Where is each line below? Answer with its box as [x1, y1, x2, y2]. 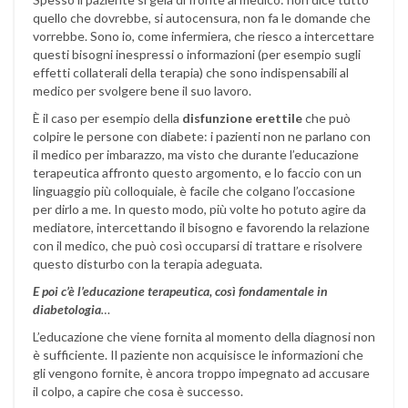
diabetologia [33, 301, 101, 318]
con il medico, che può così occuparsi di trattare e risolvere [33, 238, 362, 254]
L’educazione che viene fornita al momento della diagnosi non [33, 329, 375, 345]
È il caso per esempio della [33, 110, 182, 127]
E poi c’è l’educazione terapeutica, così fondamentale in [33, 283, 328, 300]
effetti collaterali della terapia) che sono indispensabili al [33, 65, 349, 81]
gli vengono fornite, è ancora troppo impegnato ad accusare [33, 365, 370, 382]
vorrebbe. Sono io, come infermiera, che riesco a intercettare [33, 28, 374, 45]
